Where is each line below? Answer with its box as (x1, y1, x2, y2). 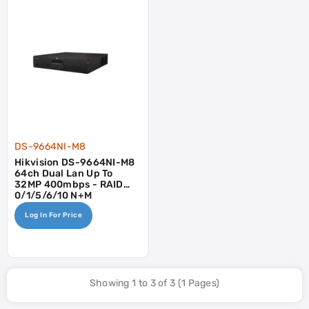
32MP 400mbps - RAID (14, 178, 123, 190)
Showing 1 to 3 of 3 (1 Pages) (89, 277, 220, 289)
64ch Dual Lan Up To (14, 167, 113, 179)
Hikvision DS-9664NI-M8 (14, 156, 135, 168)
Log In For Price (25, 210, 82, 219)
